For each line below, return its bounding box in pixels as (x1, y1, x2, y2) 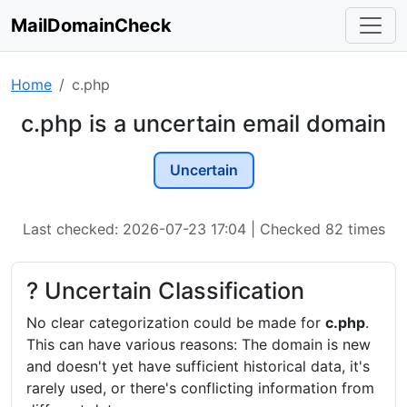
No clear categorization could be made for (26, 313, 325, 332)
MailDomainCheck (11, 15, 172, 36)
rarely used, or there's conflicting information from (26, 378, 374, 397)
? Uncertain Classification (26, 276, 304, 304)
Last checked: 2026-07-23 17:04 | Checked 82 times (22, 219, 385, 238)
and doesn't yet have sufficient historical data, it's (26, 356, 370, 375)
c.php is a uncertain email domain (21, 110, 386, 137)
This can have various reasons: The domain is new (26, 334, 371, 353)
